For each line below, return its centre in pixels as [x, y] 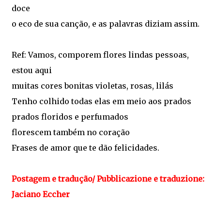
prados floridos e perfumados [70, 117]
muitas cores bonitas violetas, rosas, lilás [93, 86]
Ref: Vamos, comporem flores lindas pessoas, [100, 55]
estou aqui [32, 70]
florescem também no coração [71, 132]
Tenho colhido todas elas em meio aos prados [101, 101]
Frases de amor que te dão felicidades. [85, 148]
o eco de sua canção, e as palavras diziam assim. [106, 24]
